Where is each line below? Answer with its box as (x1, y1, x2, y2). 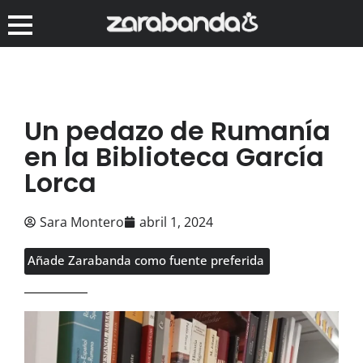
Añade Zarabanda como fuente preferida (28, 251, 264, 268)
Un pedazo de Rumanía (24, 112, 331, 149)
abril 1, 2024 (139, 212, 213, 231)
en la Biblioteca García (24, 138, 324, 175)
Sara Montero (40, 212, 124, 231)
